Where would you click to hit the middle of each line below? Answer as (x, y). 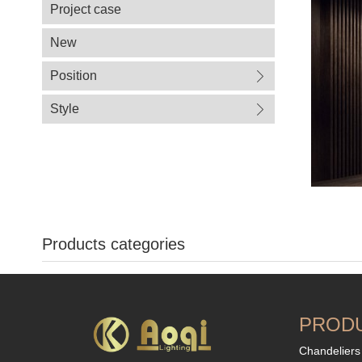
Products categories (114, 244)
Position (74, 76)
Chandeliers (329, 351)
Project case (86, 9)
